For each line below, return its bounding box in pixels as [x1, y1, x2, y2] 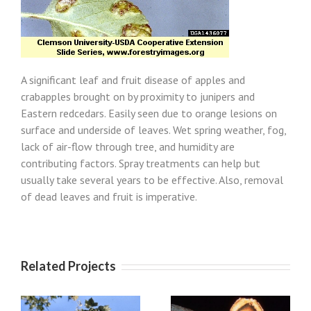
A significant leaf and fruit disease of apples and [21, 73, 245, 87]
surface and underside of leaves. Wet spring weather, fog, [21, 123, 286, 137]
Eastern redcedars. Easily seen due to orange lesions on [21, 106, 277, 120]
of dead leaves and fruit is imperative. [21, 190, 197, 203]
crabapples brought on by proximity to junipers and [21, 90, 255, 103]
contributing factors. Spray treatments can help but [21, 156, 260, 170]
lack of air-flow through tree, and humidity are [21, 140, 235, 153]
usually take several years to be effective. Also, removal [21, 173, 283, 187]
